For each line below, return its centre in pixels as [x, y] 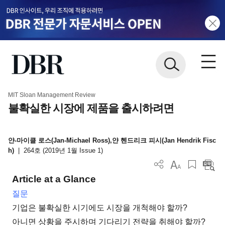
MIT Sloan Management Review [51, 95]
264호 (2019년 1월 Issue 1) [63, 151]
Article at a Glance [54, 179]
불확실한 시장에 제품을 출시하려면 [91, 108]
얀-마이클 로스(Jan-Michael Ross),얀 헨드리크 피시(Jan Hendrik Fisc [112, 141]
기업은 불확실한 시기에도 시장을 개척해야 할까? [100, 208]
